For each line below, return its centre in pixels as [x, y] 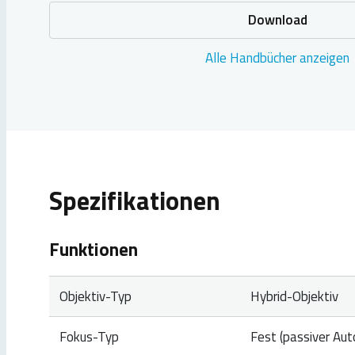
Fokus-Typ [89, 337]
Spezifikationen [135, 200]
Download [277, 19]
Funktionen [94, 249]
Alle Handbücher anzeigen [277, 57]
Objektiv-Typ [95, 296]
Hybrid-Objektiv [294, 296]
